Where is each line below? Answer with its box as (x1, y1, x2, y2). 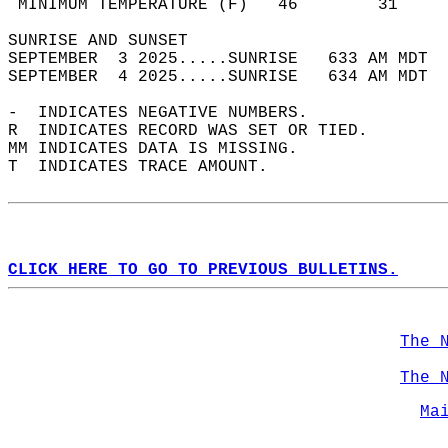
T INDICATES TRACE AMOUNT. (8, 158, 288, 176)
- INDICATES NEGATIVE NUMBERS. (8, 104, 328, 122)
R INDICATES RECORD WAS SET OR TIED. (8, 122, 388, 140)
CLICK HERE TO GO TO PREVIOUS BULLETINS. (8, 261, 398, 279)
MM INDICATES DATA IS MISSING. (8, 140, 318, 158)
